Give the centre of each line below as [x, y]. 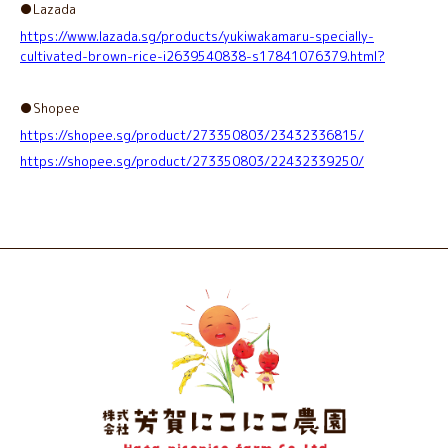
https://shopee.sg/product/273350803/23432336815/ [192, 134]
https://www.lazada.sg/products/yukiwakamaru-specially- [197, 35]
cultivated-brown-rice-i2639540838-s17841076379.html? [202, 55]
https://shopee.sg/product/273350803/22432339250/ [192, 161]
